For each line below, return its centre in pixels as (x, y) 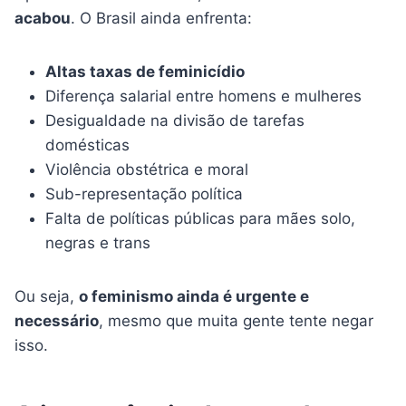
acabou (43, 19)
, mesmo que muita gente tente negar (236, 321)
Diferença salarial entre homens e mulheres (203, 97)
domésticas (87, 145)
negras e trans (98, 243)
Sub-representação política (144, 194)
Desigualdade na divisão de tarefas (175, 121)
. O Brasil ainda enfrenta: (161, 19)
